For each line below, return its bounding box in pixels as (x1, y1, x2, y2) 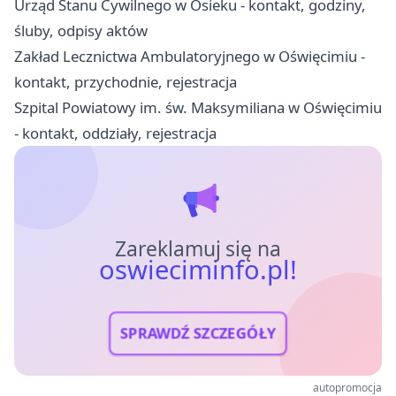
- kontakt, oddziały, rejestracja (14, 123, 217, 144)
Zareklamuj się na (114, 235, 282, 263)
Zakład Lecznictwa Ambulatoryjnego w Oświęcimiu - (14, 46, 365, 67)
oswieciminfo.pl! (98, 252, 298, 288)
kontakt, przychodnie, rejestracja (14, 72, 237, 93)
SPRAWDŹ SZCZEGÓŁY (119, 324, 277, 344)
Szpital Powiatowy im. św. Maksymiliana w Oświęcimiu (14, 97, 382, 118)
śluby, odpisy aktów (14, 20, 148, 42)
